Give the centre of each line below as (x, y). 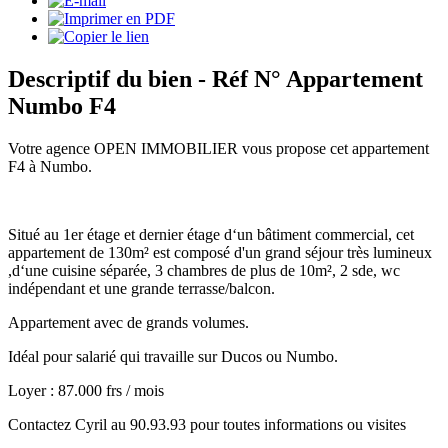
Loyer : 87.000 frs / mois (86, 390)
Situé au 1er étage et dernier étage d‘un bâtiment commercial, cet (211, 234)
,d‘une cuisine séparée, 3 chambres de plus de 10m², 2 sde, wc (204, 270)
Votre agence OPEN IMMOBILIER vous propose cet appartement (218, 148)
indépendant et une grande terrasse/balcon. (141, 288)
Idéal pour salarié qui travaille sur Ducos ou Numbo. (173, 356)
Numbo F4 (62, 105)
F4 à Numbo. (50, 166)
